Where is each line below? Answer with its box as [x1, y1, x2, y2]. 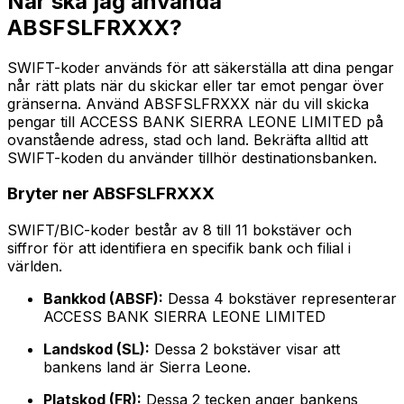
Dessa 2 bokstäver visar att [150, 340, 340, 359]
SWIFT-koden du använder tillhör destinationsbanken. [7, 148, 377, 167]
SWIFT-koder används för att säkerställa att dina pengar [7, 58, 394, 77]
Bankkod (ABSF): [43, 289, 163, 308]
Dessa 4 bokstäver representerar [163, 289, 397, 308]
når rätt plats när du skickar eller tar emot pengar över [7, 76, 384, 95]
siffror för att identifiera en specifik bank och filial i [7, 239, 351, 258]
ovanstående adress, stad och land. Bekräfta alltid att [7, 130, 368, 149]
